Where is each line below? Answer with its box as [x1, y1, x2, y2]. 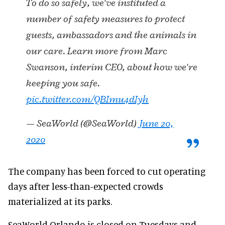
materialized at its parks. [8, 195, 112, 207]
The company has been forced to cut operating [8, 165, 205, 177]
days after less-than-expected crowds [8, 180, 163, 192]
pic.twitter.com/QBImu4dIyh [26, 93, 149, 106]
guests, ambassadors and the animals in [26, 29, 196, 42]
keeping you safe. [26, 77, 100, 90]
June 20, [139, 117, 173, 130]
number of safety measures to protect [26, 13, 185, 26]
